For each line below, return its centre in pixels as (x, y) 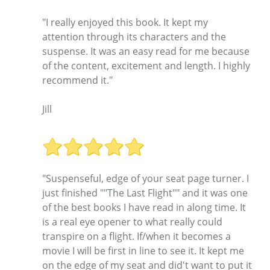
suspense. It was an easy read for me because (146, 51)
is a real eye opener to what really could (132, 222)
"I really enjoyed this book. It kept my (125, 22)
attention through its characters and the (134, 36)
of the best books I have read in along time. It (144, 208)
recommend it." (77, 80)
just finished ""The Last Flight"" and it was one (145, 193)
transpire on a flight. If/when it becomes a (137, 237)
